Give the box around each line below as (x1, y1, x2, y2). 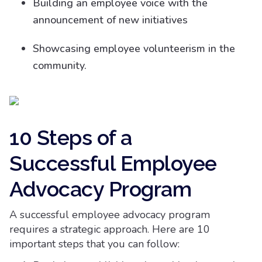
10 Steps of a (9, 125, 132, 150)
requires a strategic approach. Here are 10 (9, 222, 210, 236)
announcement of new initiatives (33, 13, 188, 27)
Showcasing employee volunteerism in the (33, 42, 235, 56)
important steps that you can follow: (9, 237, 180, 251)
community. (33, 58, 87, 73)
